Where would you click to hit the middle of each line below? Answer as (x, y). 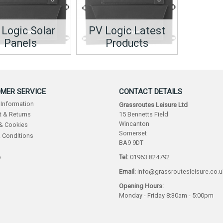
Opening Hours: (141, 186)
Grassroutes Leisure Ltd (153, 105)
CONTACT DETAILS (151, 92)
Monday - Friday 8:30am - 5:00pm (166, 196)
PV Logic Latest (127, 31)
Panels (20, 43)
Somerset (133, 133)
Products (127, 43)
